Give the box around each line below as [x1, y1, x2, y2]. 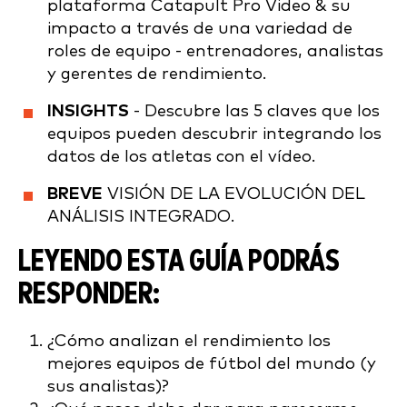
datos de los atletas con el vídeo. [47, 148, 315, 165]
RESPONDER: [18, 280, 160, 310]
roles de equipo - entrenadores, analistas [47, 43, 383, 60]
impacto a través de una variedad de [47, 20, 352, 37]
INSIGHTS [47, 103, 129, 120]
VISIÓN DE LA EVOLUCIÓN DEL [103, 185, 365, 203]
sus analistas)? [47, 378, 169, 395]
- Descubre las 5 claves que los [129, 103, 380, 120]
